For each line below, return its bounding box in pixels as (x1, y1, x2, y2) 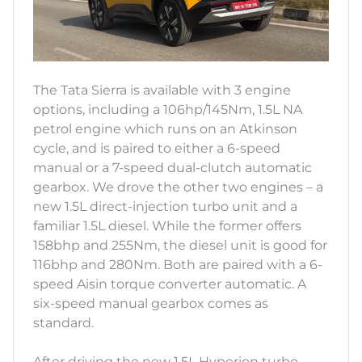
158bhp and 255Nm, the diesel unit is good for (33, 238, 327, 254)
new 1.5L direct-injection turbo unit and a (33, 199, 297, 215)
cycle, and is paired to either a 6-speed (33, 141, 280, 157)
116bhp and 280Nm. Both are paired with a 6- (33, 257, 322, 273)
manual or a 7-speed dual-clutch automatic (33, 160, 312, 176)
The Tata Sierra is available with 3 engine (33, 82, 291, 99)
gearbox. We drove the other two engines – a (33, 179, 323, 196)
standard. (33, 315, 94, 331)
